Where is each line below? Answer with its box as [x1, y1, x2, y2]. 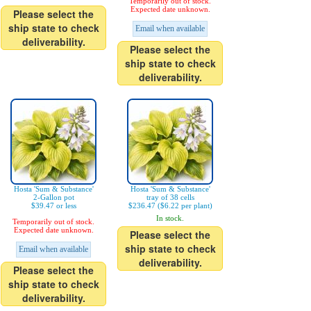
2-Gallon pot [33, 193, 74, 202]
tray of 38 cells [146, 193, 194, 202]
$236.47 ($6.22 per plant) [128, 201, 212, 210]
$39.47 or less [31, 201, 76, 210]
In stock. [156, 214, 184, 223]
